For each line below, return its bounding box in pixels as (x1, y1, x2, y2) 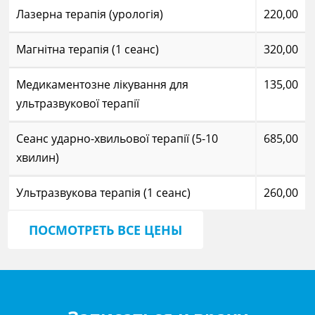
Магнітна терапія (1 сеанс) (16, 41, 160, 57)
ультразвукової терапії (16, 95, 140, 111)
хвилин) (16, 149, 60, 165)
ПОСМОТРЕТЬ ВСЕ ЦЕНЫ (29, 221, 183, 238)
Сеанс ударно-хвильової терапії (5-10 (16, 130, 219, 146)
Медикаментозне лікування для (16, 76, 189, 92)
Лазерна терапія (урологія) (16, 6, 164, 22)
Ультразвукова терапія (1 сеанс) (16, 184, 191, 200)
